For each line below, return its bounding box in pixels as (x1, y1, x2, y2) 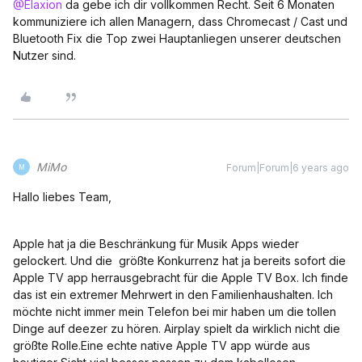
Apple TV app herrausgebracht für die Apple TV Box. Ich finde (13, 271, 348, 284)
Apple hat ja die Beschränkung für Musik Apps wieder (13, 237, 299, 250)
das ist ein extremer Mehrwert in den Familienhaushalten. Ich (13, 288, 333, 301)
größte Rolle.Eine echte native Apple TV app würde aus (13, 339, 310, 352)
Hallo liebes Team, (13, 190, 112, 204)
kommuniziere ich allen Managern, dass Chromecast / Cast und (13, 15, 347, 28)
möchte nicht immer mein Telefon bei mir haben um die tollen (13, 305, 336, 318)
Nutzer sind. (13, 48, 79, 62)
